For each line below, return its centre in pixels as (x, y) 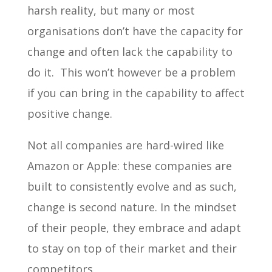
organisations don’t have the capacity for (135, 31)
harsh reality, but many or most (111, 10)
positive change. (70, 113)
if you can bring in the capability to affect (136, 93)
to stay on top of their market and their (132, 248)
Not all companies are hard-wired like (125, 145)
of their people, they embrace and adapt (134, 227)
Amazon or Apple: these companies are (129, 165)
